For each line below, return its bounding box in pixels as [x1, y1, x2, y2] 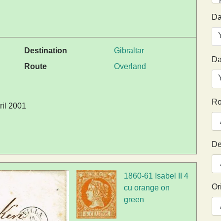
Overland [114, 62, 146, 71]
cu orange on [124, 184, 170, 192]
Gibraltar [114, 46, 144, 55]
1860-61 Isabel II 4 [124, 172, 189, 181]
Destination [24, 46, 67, 55]
